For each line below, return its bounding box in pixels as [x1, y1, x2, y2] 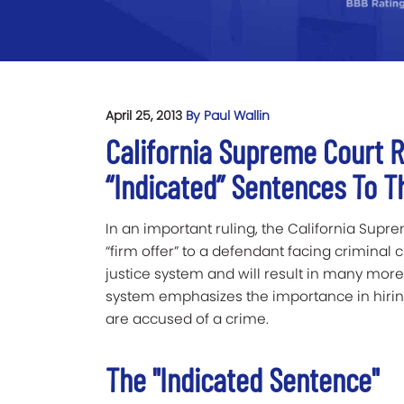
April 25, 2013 [106, 106, 186, 125]
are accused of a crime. [106, 309, 269, 329]
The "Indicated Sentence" [106, 360, 379, 399]
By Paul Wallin [186, 106, 270, 125]
